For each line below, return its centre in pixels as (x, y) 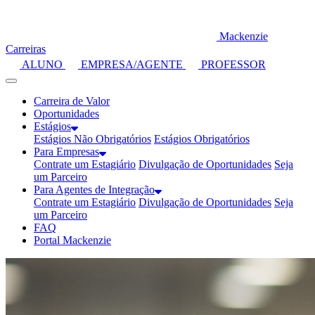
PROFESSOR (232, 64)
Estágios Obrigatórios (202, 139)
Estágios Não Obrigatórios (92, 139)
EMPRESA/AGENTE (132, 64)
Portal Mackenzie (72, 240)
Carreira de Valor (72, 101)
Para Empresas (66, 152)
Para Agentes (64, 189)
